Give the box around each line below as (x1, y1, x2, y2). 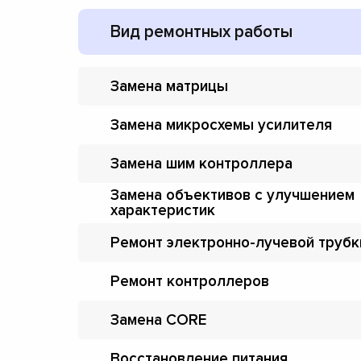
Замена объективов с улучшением (110, 186, 355, 205)
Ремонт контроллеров (110, 272, 269, 291)
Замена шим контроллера (110, 154, 293, 173)
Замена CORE (110, 310, 206, 330)
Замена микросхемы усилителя (110, 115, 332, 135)
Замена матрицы (110, 77, 228, 96)
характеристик (110, 201, 215, 220)
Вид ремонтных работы (110, 22, 293, 42)
